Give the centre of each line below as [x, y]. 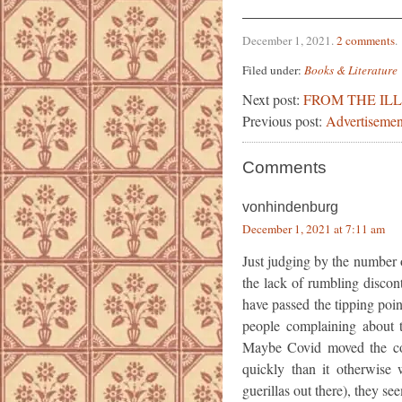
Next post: [273, 100]
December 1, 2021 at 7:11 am [314, 229]
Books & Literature [351, 70]
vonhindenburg [290, 207]
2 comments [366, 41]
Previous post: [284, 121]
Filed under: [273, 70]
